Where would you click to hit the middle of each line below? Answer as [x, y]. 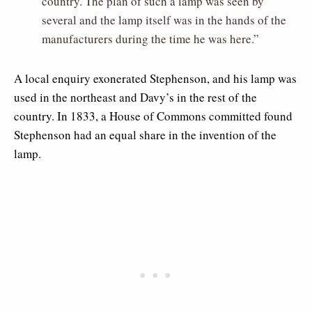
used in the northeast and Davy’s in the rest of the [135, 97]
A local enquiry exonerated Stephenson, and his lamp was [155, 79]
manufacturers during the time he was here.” [150, 39]
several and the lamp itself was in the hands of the [164, 20]
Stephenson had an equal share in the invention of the [145, 135]
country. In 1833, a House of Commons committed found [153, 116]
